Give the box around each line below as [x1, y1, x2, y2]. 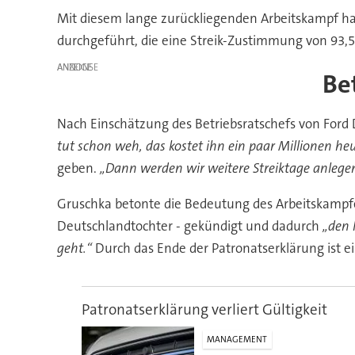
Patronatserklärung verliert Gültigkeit [81, 299, 327, 319]
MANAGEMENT [207, 333, 268, 345]
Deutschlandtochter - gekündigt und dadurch [56, 216, 323, 235]
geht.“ [56, 239, 92, 257]
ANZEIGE [56, 61, 92, 74]
